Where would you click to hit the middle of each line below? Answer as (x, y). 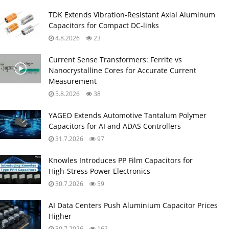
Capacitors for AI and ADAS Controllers (115, 126)
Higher (60, 216)
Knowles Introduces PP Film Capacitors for (121, 160)
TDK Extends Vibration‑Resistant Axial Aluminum (132, 14)
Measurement (73, 81)
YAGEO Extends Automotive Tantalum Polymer (128, 115)
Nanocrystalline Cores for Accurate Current (122, 70)
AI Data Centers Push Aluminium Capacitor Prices (133, 205)
